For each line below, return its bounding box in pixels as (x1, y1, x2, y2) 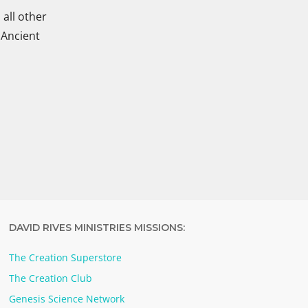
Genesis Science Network (9, 291, 125, 305)
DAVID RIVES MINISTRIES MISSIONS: (9, 221, 186, 234)
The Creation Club (9, 271, 93, 285)
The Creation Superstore (9, 250, 122, 264)
